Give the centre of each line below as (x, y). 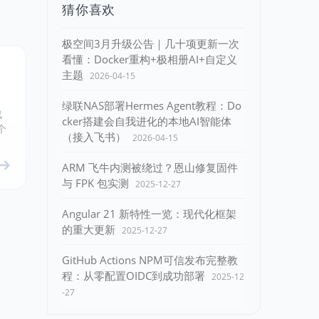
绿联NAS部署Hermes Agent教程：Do (152, 105)
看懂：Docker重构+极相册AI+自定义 (150, 59)
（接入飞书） (94, 137)
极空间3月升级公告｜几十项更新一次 (151, 43)
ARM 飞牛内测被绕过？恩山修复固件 (150, 167)
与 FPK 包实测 (95, 183)
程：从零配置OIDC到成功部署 (134, 276)
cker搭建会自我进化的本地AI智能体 (147, 121)
